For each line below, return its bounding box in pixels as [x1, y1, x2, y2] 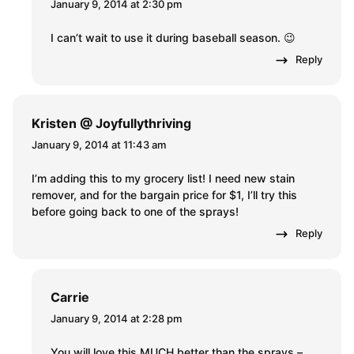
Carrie [51, 289, 89, 306]
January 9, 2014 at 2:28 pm [51, 312, 182, 326]
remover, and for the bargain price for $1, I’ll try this [32, 188, 297, 202]
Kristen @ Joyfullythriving [32, 115, 191, 132]
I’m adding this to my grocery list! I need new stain [32, 171, 295, 186]
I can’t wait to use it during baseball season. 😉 [51, 31, 296, 45]
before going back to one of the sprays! [32, 205, 239, 219]
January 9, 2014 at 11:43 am [32, 138, 166, 152]
